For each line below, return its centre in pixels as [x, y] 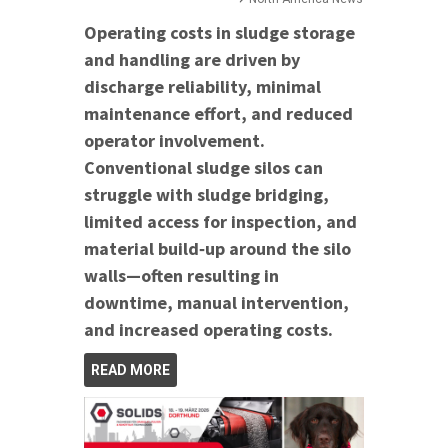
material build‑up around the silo [217, 249]
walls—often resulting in [181, 276]
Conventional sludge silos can [203, 168]
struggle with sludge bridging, [206, 195]
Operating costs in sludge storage [219, 33]
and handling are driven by [192, 60]
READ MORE [130, 370]
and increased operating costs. [208, 330]
